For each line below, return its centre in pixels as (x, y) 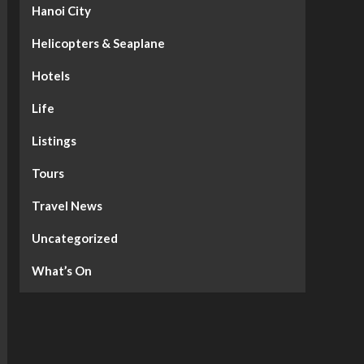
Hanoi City (61, 11)
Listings (54, 141)
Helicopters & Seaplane (98, 43)
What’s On (61, 271)
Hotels (50, 76)
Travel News (67, 206)
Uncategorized (74, 238)
